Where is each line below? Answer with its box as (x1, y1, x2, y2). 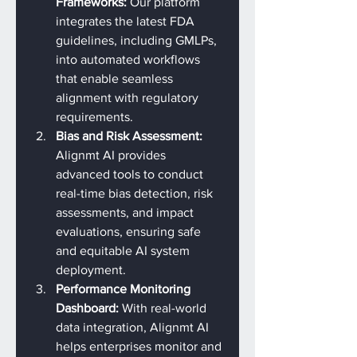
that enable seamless (56, 72, 176, 85)
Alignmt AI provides (56, 148, 169, 162)
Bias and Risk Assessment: (56, 129, 206, 143)
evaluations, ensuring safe (56, 225, 204, 238)
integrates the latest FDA (56, 14, 198, 28)
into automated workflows (56, 53, 203, 66)
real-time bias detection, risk (56, 186, 216, 200)
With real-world (122, 301, 210, 315)
